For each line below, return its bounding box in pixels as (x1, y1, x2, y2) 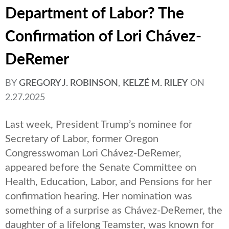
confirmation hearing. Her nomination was (5, 191, 192, 202)
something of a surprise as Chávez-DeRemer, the (5, 205, 222, 216)
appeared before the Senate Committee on (5, 163, 196, 173)
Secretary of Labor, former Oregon (5, 134, 158, 145)
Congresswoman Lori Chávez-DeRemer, (5, 148, 181, 159)
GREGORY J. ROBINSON (19, 79, 118, 88)
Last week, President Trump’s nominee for (5, 120, 192, 130)
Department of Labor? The (5, 6, 184, 22)
